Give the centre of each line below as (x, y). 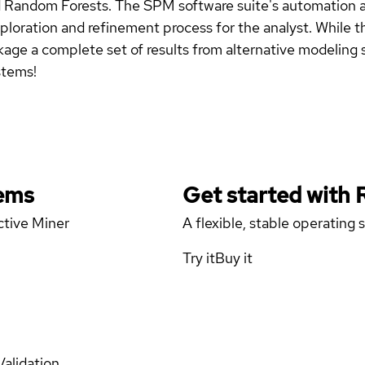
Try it (199, 258)
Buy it (234, 258)
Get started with (269, 195)
